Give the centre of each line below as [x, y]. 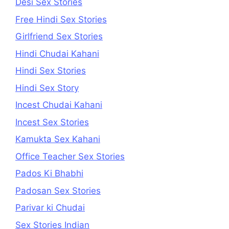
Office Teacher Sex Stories [70, 156]
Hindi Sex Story [47, 88]
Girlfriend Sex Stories [59, 36]
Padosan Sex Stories [58, 190]
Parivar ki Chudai [50, 208]
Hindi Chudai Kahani [57, 53]
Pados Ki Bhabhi [49, 173]
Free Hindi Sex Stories [61, 19]
